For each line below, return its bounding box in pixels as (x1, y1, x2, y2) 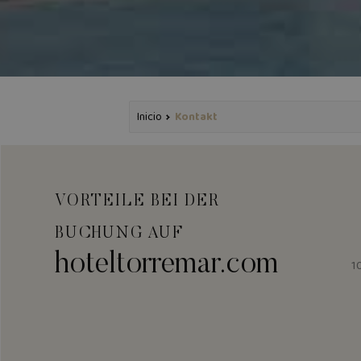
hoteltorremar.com (55, 250, 279, 280)
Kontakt (175, 107, 218, 126)
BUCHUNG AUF (55, 225, 184, 242)
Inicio (137, 107, 162, 126)
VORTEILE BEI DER (55, 193, 220, 210)
